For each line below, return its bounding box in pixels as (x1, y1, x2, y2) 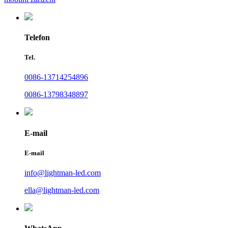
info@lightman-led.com (24, 168, 101, 177)
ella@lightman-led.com (24, 185, 99, 194)
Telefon (24, 33, 50, 42)
